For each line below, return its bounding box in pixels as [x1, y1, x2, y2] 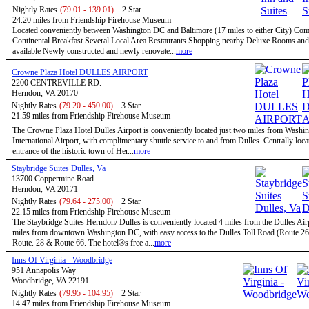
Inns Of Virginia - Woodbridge [12, 255, 112, 265]
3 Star [121, 101, 141, 110]
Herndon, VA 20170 [12, 88, 78, 98]
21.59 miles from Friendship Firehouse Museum [12, 111, 170, 121]
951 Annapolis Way [12, 266, 76, 275]
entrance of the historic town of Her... [12, 146, 134, 156]
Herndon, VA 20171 [12, 184, 78, 194]
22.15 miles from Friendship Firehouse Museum [12, 207, 170, 217]
